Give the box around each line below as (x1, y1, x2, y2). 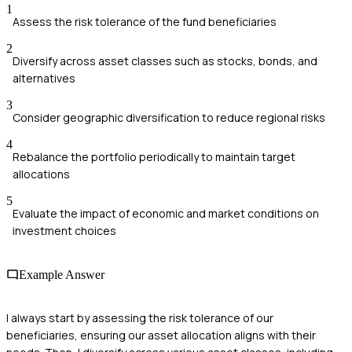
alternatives (13, 71, 75, 86)
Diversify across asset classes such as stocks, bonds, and (13, 53, 317, 69)
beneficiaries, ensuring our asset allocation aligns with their (6, 327, 316, 343)
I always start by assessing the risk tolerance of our (6, 310, 273, 325)
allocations (13, 167, 70, 182)
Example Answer (19, 267, 104, 281)
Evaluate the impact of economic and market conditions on (13, 206, 319, 222)
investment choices (13, 223, 116, 239)
